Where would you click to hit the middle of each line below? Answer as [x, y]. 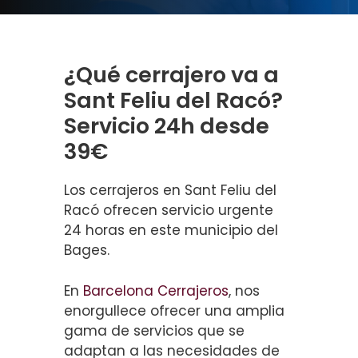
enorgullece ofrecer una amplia [174, 310]
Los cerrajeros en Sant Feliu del [170, 190]
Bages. [87, 250]
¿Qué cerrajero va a [171, 75]
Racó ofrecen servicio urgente [169, 210]
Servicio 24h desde [167, 126]
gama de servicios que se [154, 330]
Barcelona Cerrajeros [156, 290]
